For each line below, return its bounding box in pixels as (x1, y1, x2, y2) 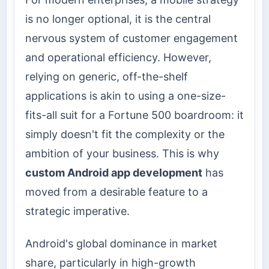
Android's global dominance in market (25, 237, 217, 250)
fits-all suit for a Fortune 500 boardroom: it (25, 108, 244, 121)
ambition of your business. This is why (25, 147, 219, 160)
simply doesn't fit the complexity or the (25, 127, 225, 141)
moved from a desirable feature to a (25, 185, 208, 198)
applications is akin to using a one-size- (25, 89, 226, 102)
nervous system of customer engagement (25, 31, 238, 44)
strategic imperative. (25, 204, 130, 217)
